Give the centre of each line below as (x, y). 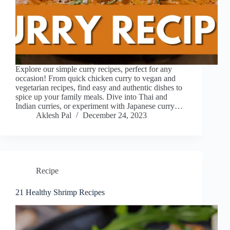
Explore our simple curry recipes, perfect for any (94, 69)
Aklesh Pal (54, 116)
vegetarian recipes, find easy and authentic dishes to (99, 88)
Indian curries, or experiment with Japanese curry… (99, 106)
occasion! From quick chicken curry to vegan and (95, 79)
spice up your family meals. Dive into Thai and (91, 97)
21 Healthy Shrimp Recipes (60, 193)
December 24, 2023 (115, 116)
